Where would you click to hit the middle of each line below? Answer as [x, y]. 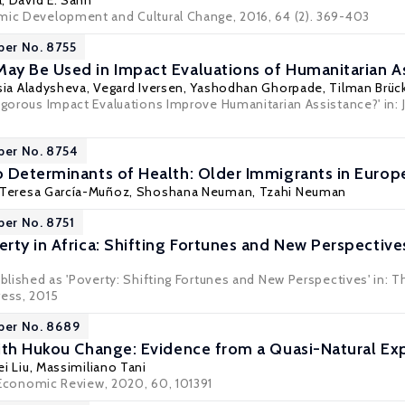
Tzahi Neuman [303, 192]
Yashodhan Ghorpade [257, 88]
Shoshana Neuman [194, 192]
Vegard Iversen [139, 88]
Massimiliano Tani [91, 367]
